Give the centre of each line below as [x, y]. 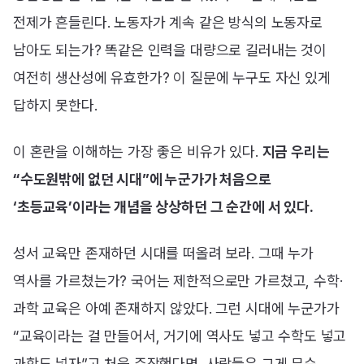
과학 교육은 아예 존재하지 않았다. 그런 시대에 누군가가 [176, 309]
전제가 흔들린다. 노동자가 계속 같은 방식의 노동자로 [168, 23]
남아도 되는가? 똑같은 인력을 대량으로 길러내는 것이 [170, 50]
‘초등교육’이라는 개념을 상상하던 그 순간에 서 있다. [163, 207]
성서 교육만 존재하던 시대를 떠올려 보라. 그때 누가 [163, 253]
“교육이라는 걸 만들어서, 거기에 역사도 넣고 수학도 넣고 [180, 336]
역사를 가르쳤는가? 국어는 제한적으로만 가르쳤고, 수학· [178, 281]
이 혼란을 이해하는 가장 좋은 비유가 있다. [138, 152]
